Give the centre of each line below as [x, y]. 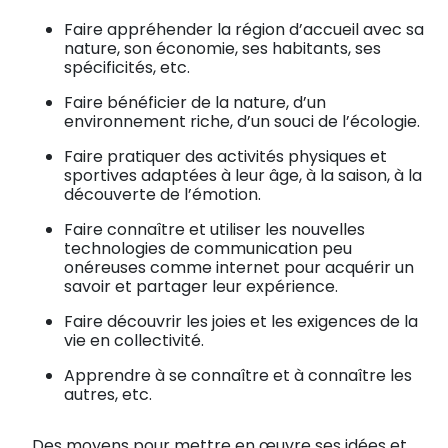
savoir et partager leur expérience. [201, 286]
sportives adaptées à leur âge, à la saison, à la [243, 175]
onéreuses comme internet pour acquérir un [239, 267]
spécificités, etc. [127, 67]
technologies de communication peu [208, 248]
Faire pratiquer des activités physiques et [225, 156]
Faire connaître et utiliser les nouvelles [214, 229]
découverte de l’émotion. [162, 194]
